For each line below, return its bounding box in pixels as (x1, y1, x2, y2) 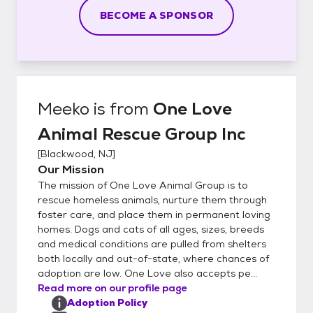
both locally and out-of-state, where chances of (38, 252, 269, 265)
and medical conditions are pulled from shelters (38, 237, 266, 250)
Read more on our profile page (38, 281, 187, 294)
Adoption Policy (67, 296, 147, 309)
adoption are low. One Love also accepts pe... (38, 266, 257, 279)
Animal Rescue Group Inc (38, 122, 246, 145)
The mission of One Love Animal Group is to (38, 178, 248, 191)
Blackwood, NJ (41, 147, 112, 160)
